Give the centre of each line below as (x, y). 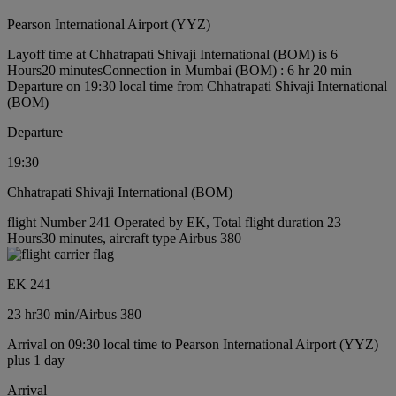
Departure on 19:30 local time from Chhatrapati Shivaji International (197, 86)
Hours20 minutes (55, 70)
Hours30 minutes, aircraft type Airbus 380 (124, 238)
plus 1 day (36, 360)
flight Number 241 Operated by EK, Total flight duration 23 (174, 222)
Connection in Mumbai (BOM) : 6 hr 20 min (227, 70)
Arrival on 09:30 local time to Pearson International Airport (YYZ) (193, 344)
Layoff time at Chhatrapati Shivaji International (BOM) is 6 (172, 54)
